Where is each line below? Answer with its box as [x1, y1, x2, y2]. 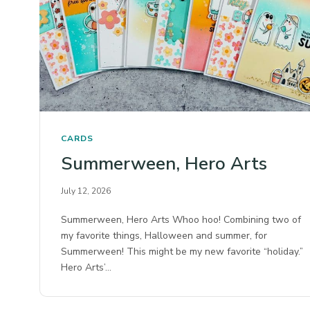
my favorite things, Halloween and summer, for [61, 228, 268, 242]
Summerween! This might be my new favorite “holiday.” [61, 244, 304, 258]
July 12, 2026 [61, 185, 111, 197]
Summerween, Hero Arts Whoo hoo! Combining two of [61, 212, 302, 226]
